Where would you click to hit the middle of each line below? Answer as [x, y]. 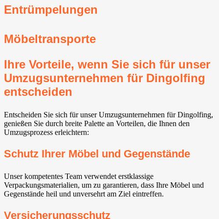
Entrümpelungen [51, 9]
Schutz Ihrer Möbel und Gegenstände [97, 154]
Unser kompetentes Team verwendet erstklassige [79, 176]
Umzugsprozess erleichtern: [46, 132]
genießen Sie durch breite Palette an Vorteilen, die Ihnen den [97, 123]
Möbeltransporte [50, 39]
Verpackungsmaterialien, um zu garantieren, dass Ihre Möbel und [104, 185]
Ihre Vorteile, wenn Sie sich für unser [107, 64]
